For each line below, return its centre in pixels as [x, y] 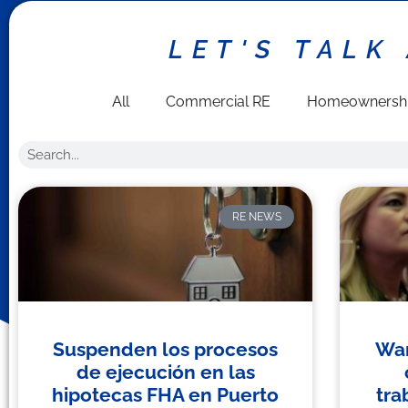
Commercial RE [218, 102]
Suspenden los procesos [166, 350]
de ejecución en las [165, 372]
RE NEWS [256, 217]
